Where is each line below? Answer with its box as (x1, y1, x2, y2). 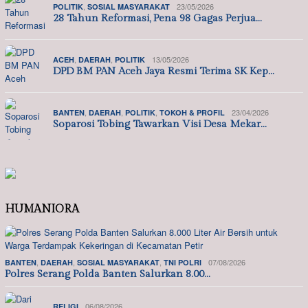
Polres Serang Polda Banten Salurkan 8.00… (5, 267, 210, 280)
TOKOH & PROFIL (159, 107, 225, 118)
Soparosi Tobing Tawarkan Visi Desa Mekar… (53, 118, 267, 131)
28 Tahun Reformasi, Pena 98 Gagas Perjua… (53, 12, 262, 25)
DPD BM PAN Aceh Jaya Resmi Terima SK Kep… (53, 65, 274, 78)
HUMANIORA (5, 202, 79, 216)
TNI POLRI (164, 256, 201, 267)
